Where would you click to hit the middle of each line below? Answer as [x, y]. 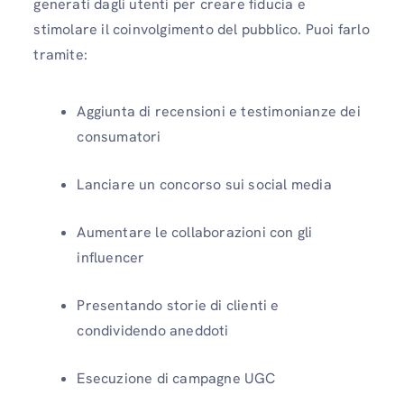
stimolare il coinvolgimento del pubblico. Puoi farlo [202, 29]
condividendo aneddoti [153, 331]
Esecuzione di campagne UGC [176, 379]
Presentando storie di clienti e [178, 306]
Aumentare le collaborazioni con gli [195, 233]
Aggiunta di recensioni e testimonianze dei [219, 112]
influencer [111, 258]
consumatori [119, 137]
